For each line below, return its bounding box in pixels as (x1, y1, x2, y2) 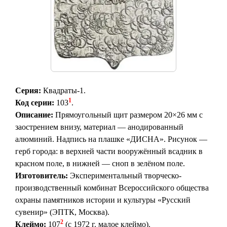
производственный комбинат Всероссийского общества (15, 183, 209, 193)
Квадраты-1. (41, 86, 86, 95)
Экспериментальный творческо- (68, 171, 181, 180)
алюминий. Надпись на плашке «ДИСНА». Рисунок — (15, 135, 207, 144)
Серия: (15, 86, 41, 95)
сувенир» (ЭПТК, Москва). (15, 208, 109, 217)
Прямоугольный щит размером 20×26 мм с (53, 110, 203, 120)
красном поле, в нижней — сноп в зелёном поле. (15, 159, 185, 168)
